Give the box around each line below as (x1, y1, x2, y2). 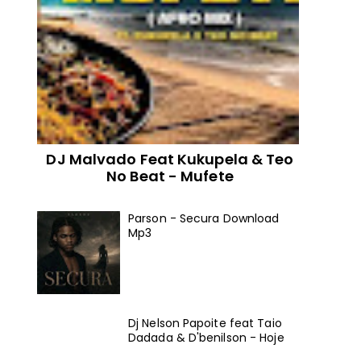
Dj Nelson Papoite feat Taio (128, 314, 282, 331)
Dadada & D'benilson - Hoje (128, 329, 284, 346)
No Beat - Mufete (106, 165, 234, 186)
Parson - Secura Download (128, 210, 280, 227)
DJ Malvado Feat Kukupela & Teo (46, 148, 294, 169)
